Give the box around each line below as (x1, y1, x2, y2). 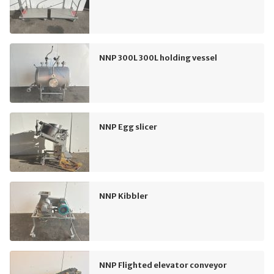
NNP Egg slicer (99, 122, 157, 132)
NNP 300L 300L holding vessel (99, 53, 217, 63)
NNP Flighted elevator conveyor (99, 260, 227, 270)
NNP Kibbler (99, 191, 148, 201)
